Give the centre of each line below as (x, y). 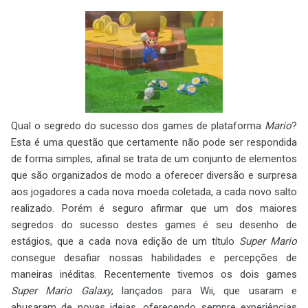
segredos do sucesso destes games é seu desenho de (154, 225)
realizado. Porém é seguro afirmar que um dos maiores (154, 208)
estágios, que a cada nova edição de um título (125, 241)
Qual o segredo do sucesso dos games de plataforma (138, 126)
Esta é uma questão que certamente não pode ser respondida (154, 142)
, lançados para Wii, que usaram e (204, 291)
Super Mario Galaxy (61, 291)
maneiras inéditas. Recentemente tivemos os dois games (154, 274)
